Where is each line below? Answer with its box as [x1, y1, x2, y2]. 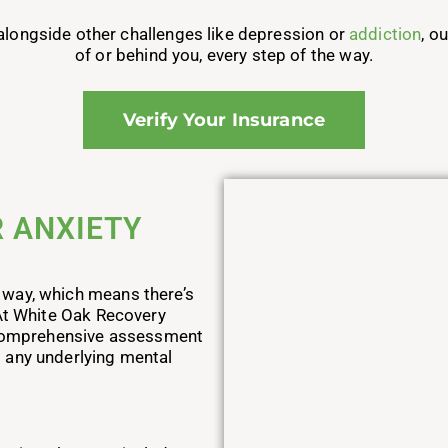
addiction [348, 24, 422, 44]
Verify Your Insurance [122, 109, 326, 131]
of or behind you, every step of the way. [75, 45, 373, 65]
